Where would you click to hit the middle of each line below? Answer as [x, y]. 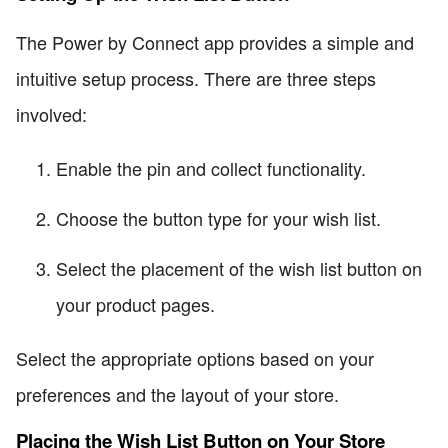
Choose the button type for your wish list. [218, 217]
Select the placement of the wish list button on [239, 267]
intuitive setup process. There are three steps [196, 77]
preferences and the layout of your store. [177, 393]
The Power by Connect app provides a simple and [215, 41]
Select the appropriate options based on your [195, 357]
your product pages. [135, 303]
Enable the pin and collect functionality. [211, 167]
